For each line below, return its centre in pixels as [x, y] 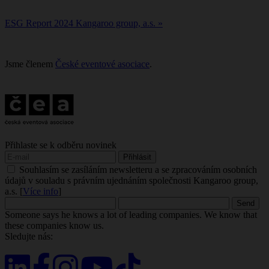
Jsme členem [30, 64]
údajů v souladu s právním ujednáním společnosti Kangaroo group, [131, 180]
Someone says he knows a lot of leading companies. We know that [131, 214]
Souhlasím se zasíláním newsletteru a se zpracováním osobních [138, 169]
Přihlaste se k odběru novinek [61, 145]
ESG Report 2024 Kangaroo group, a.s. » [84, 23]
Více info [41, 191]
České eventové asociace [102, 64]
